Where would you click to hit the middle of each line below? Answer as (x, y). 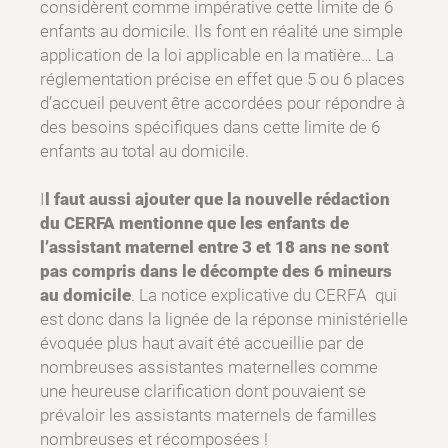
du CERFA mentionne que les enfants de (194, 223)
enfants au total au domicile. (144, 151)
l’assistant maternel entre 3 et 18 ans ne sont (214, 247)
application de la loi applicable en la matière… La (217, 55)
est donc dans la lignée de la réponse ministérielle (224, 319)
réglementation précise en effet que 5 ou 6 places (222, 79)
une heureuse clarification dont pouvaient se (203, 391)
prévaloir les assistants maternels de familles (208, 415)
